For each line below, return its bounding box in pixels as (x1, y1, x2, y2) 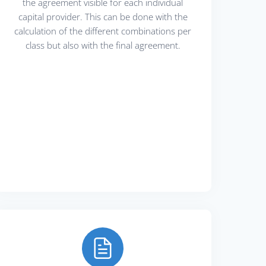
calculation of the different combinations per (14, 24, 192, 37)
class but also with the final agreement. (25, 39, 180, 51)
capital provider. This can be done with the (18, 10, 188, 23)
